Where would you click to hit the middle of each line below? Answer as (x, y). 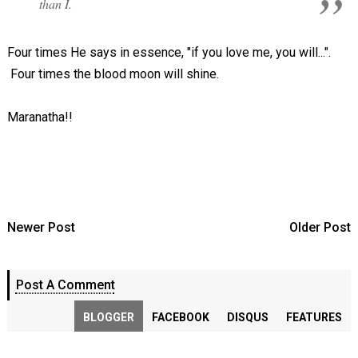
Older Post (320, 227)
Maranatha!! (40, 117)
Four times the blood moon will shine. (113, 74)
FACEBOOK (181, 317)
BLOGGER (109, 317)
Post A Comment (65, 285)
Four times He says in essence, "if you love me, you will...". (169, 52)
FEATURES (314, 317)
